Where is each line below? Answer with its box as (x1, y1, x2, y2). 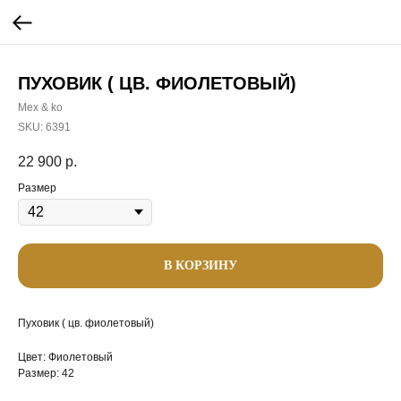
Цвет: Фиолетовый (18, 351, 113, 364)
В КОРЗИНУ (164, 259, 237, 273)
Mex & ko (18, 101, 63, 114)
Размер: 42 (18, 367, 74, 380)
